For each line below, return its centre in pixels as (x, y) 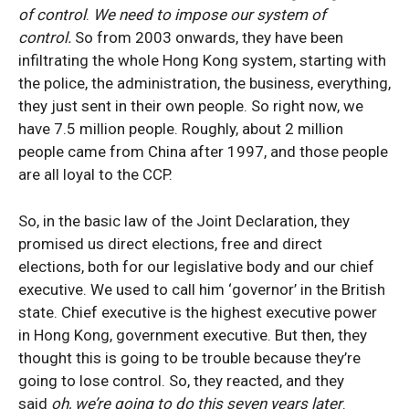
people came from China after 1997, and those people (203, 152)
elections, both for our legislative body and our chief (196, 267)
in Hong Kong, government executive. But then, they (193, 335)
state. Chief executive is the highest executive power (198, 312)
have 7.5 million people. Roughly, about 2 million (181, 129)
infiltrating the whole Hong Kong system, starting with (202, 60)
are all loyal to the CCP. (95, 174)
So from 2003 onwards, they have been (209, 37)
